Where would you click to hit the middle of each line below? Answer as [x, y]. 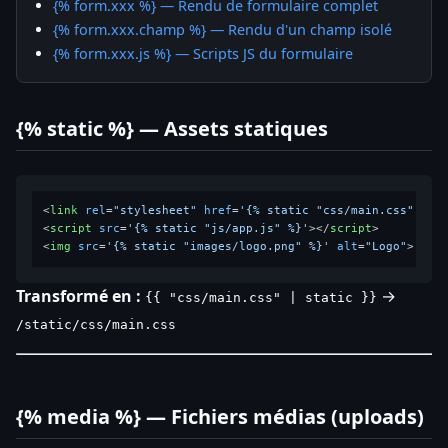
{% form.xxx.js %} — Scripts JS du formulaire [203, 53]
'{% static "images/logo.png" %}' [218, 246]
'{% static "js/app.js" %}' [218, 228]
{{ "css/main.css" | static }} [261, 297]
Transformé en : [78, 295]
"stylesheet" [155, 210]
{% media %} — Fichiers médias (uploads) [220, 416]
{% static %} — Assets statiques [172, 128]
